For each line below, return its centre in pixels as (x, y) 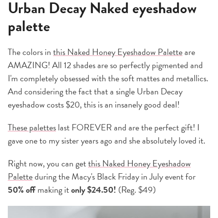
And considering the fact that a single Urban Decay (95, 91)
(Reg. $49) (137, 190)
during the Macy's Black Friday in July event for (114, 177)
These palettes (32, 127)
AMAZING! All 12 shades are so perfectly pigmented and (105, 65)
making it (53, 190)
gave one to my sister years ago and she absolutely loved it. (107, 141)
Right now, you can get (48, 163)
